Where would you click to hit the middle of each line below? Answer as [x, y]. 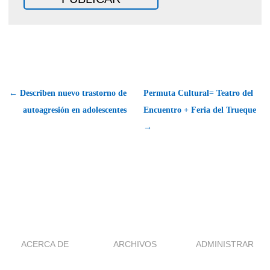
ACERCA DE [45, 244]
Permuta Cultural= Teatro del [198, 93]
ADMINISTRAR [225, 244]
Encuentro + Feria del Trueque [200, 110]
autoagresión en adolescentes [75, 110]
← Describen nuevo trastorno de [68, 93]
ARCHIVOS [135, 244]
